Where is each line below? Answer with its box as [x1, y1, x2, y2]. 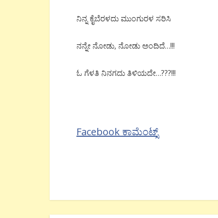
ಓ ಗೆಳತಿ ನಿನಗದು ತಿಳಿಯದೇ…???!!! [76, 68, 176, 78]
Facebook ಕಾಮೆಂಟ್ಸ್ [76, 125, 158, 138]
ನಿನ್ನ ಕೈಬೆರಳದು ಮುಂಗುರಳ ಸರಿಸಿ [76, 13, 171, 24]
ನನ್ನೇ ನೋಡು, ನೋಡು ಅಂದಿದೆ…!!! [76, 40, 175, 51]
